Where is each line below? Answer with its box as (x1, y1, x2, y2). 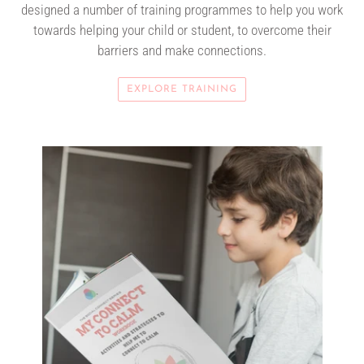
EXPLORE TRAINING (127, 84, 237, 94)
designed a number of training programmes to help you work (21, 2, 343, 19)
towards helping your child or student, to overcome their (32, 22, 331, 39)
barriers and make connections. (97, 42, 266, 59)
